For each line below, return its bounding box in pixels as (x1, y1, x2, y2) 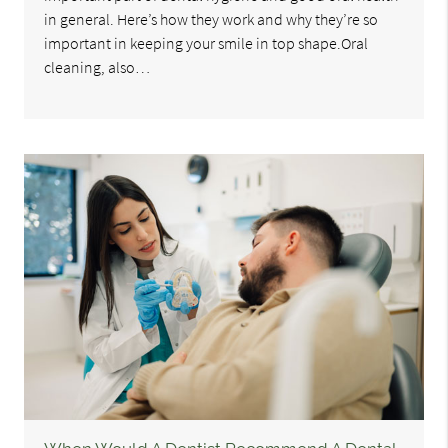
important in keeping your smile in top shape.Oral (44, 33, 369, 54)
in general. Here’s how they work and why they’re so (44, 9, 379, 30)
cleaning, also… (44, 57, 151, 78)
